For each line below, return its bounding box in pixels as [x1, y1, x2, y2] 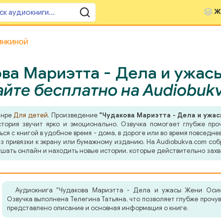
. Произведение [48, 111, 100, 119]
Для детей [13, 111, 48, 119]
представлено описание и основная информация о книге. [7, 204, 188, 212]
